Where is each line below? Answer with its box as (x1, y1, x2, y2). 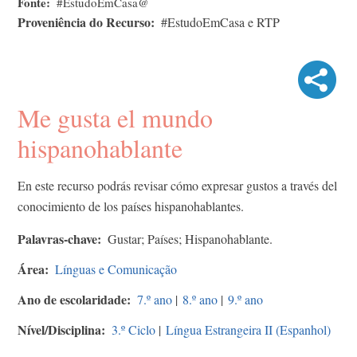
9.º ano (228, 290, 263, 308)
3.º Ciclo (112, 320, 155, 338)
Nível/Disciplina (18, 320, 101, 339)
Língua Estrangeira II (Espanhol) (166, 320, 331, 338)
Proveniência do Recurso (18, 12, 151, 31)
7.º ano (137, 290, 172, 308)
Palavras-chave (18, 229, 97, 248)
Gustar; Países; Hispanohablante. (108, 229, 273, 247)
